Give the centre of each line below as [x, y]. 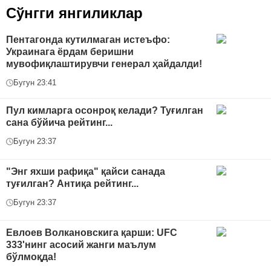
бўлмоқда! [31, 257]
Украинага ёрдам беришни [70, 52]
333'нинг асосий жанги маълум [81, 245]
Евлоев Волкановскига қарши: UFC [92, 233]
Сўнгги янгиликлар [74, 13]
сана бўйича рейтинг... [59, 123]
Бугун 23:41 [35, 83]
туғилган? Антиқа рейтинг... [72, 184]
